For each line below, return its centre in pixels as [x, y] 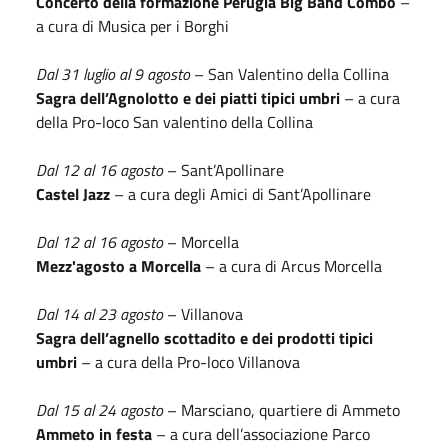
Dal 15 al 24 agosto [99, 409]
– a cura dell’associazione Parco [261, 433]
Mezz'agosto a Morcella [118, 265]
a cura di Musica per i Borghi [132, 25]
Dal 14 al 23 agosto [99, 313]
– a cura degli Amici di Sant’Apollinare [240, 193]
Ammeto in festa [94, 433]
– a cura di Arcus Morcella [291, 265]
